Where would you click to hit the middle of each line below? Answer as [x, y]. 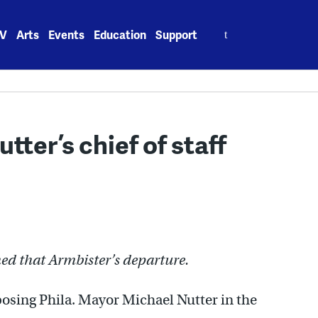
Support [177, 34]
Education [120, 34]
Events [67, 34]
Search [226, 27]
